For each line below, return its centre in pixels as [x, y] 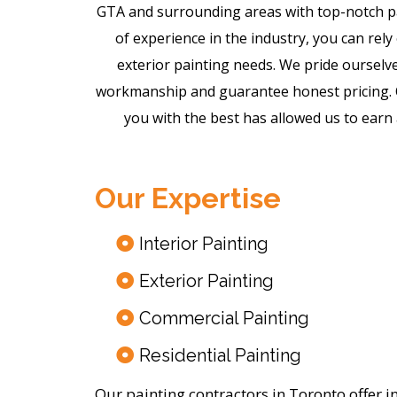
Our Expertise [188, 198]
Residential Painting [220, 356]
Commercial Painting [224, 319]
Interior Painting [204, 244]
